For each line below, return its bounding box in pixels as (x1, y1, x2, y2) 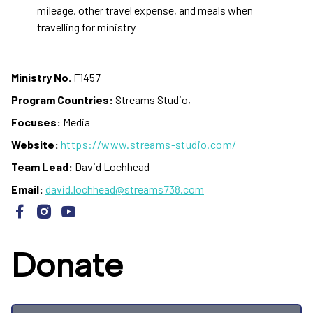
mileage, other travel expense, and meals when (36, 3, 253, 17)
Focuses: (11, 115, 61, 129)
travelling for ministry (36, 20, 136, 34)
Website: (11, 137, 59, 151)
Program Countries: (11, 92, 113, 106)
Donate (11, 244, 123, 285)
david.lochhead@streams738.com (45, 182, 204, 196)
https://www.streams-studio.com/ (61, 137, 237, 151)
